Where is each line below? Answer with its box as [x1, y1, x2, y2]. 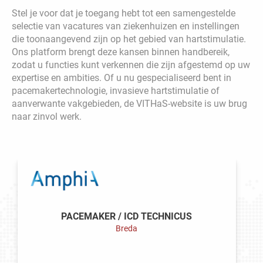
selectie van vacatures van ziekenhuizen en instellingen [12, 20, 240, 32]
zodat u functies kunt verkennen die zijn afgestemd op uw [12, 59, 250, 70]
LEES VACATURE [96, 239, 157, 249]
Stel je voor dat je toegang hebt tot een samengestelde [12, 7, 235, 19]
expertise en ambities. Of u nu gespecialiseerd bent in [12, 72, 231, 83]
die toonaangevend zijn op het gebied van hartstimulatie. [12, 33, 246, 45]
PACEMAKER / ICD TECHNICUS [61, 211, 193, 222]
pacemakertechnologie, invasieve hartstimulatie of [12, 85, 220, 96]
